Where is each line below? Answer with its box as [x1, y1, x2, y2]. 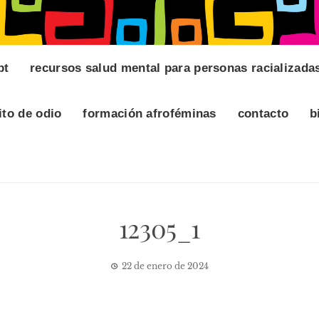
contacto [237, 107, 289, 121]
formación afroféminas [83, 107, 216, 121]
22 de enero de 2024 [122, 261, 209, 272]
